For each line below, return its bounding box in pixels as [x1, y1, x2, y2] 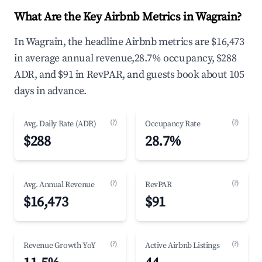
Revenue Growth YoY [23, 240, 96, 251]
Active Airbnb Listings [145, 240, 220, 251]
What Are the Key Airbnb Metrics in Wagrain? [14, 10, 242, 25]
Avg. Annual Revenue [23, 180, 95, 190]
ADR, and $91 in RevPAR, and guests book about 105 [14, 68, 244, 81]
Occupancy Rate [145, 119, 201, 129]
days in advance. [14, 84, 87, 98]
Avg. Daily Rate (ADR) [23, 119, 96, 129]
